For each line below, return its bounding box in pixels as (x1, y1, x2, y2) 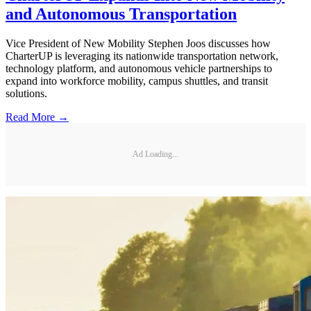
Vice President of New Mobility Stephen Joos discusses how (6, 37, 271, 49)
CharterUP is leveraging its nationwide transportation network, (6, 49, 278, 62)
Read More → (6, 110, 69, 123)
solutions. (6, 87, 47, 99)
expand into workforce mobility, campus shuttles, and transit (6, 74, 268, 87)
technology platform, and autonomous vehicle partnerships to (6, 62, 272, 74)
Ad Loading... (133, 149, 178, 160)
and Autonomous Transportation (6, 4, 237, 23)
